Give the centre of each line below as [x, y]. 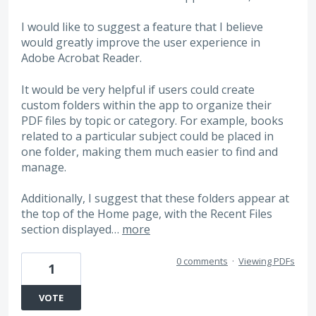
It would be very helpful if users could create [138, 89]
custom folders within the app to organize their [146, 105]
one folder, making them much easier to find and [150, 151]
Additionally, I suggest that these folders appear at [155, 198]
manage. [44, 167]
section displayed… [72, 229]
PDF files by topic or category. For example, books [152, 120]
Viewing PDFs [267, 261]
